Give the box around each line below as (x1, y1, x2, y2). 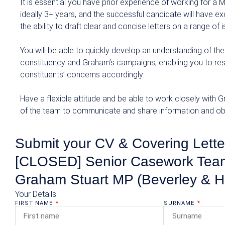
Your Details (15, 189, 56, 199)
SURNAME (163, 200, 196, 206)
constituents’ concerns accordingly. (20, 70, 148, 79)
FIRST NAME (15, 200, 55, 206)
